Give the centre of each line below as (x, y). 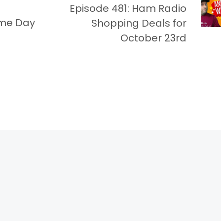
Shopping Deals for (139, 23)
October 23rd (153, 38)
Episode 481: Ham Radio (128, 8)
